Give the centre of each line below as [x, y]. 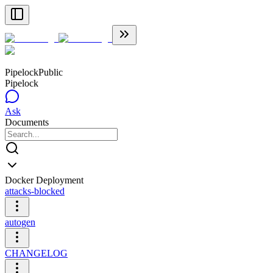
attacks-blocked [35, 191]
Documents [27, 122]
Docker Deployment [44, 180]
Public [51, 72]
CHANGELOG [36, 253]
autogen [20, 222]
